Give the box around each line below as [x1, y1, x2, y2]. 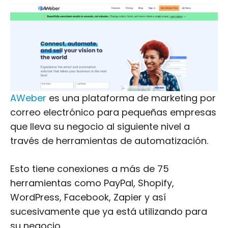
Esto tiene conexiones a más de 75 [10, 162, 169, 175]
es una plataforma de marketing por [46, 92, 216, 104]
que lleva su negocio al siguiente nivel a [10, 120, 190, 133]
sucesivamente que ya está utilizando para [10, 205, 207, 218]
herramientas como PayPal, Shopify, [10, 177, 174, 189]
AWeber [10, 92, 46, 104]
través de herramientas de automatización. [10, 134, 208, 147]
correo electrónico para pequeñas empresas [10, 106, 216, 119]
